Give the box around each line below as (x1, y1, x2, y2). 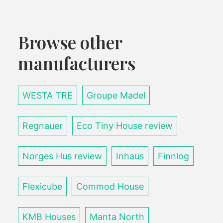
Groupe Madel (87, 90, 145, 101)
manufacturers (18, 51, 135, 75)
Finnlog (158, 151, 189, 162)
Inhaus (116, 151, 144, 162)
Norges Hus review (22, 151, 102, 162)
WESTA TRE (22, 90, 73, 101)
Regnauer (22, 120, 63, 131)
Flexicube (22, 181, 62, 192)
